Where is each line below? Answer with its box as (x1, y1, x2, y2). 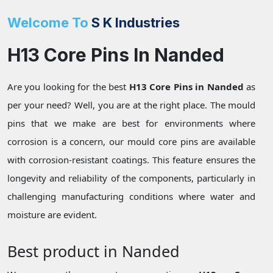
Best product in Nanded (7, 241, 180, 262)
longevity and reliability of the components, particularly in (7, 172, 256, 185)
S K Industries (88, 15, 180, 31)
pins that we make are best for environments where (7, 117, 256, 130)
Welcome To (7, 15, 88, 31)
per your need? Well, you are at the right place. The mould (7, 99, 256, 112)
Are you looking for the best (7, 80, 129, 93)
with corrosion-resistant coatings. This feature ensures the (7, 154, 256, 166)
